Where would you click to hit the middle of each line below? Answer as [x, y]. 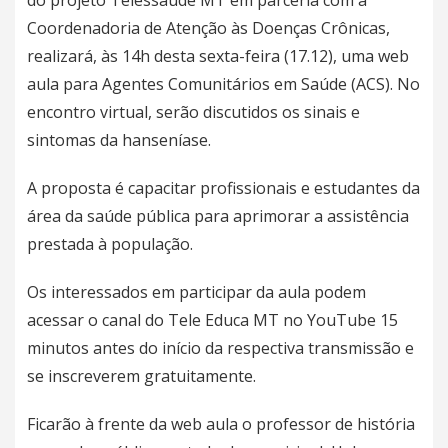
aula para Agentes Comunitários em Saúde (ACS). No [223, 84]
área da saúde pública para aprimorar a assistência [218, 216]
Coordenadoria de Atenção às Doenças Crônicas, [208, 28]
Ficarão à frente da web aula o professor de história [221, 424]
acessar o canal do [97, 320]
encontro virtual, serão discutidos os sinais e [193, 112]
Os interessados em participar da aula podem [196, 292]
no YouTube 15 [338, 320]
